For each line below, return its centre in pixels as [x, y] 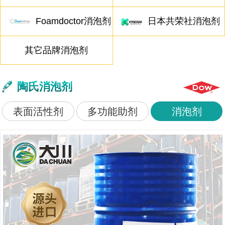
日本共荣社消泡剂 [184, 21]
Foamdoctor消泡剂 [73, 21]
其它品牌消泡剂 [57, 50]
